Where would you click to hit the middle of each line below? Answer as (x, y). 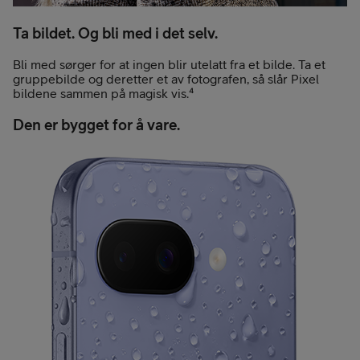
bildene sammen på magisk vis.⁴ (103, 94)
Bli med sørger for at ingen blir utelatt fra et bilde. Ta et (169, 65)
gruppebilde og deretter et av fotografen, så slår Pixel (166, 79)
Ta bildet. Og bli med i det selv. (115, 33)
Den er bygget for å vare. (96, 125)
